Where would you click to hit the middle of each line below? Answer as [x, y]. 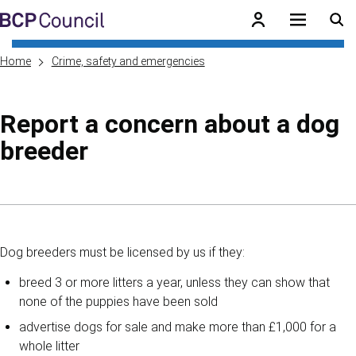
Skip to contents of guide [74, 219]
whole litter [49, 346]
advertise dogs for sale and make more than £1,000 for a [178, 327]
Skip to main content [77, 25]
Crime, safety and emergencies [128, 61]
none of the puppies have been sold [118, 302]
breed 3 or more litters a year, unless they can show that [174, 282]
